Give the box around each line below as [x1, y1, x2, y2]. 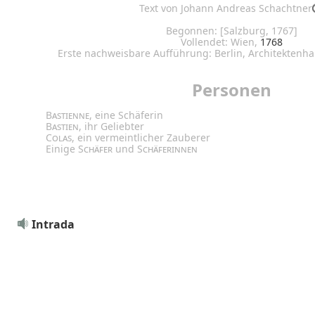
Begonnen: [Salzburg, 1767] [165, 23, 297, 37]
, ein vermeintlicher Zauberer [72, 130, 210, 144]
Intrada [32, 216, 75, 232]
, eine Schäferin [89, 108, 163, 122]
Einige [46, 141, 78, 155]
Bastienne [46, 108, 89, 122]
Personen [191, 77, 271, 101]
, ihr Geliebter [79, 119, 144, 133]
